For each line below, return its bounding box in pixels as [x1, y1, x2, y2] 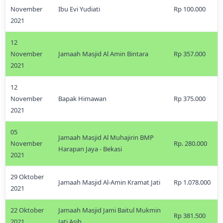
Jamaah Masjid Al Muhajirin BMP [58, 133, 154, 142]
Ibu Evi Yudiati [58, 4, 100, 13]
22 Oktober [10, 206, 44, 215]
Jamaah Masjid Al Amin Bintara [58, 49, 148, 58]
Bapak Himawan [58, 94, 107, 103]
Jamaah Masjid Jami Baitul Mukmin [58, 206, 161, 215]
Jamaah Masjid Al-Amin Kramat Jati [58, 178, 160, 187]
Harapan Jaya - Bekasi [58, 144, 122, 153]
